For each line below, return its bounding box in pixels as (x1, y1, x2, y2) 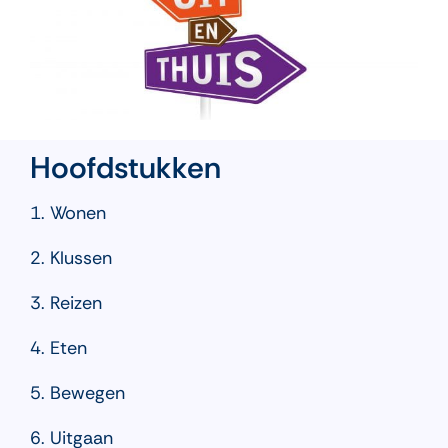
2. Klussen (29, 246, 112, 271)
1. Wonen (29, 201, 106, 226)
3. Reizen (29, 291, 102, 316)
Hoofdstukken (29, 148, 221, 188)
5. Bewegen (29, 381, 125, 406)
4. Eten (29, 336, 87, 361)
